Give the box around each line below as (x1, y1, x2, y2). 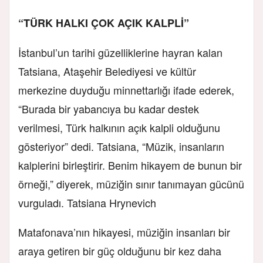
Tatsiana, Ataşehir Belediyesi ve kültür (18, 63, 196, 79)
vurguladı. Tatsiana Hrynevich (18, 194, 156, 210)
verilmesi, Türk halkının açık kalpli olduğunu (18, 119, 220, 135)
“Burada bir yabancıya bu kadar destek (18, 100, 199, 116)
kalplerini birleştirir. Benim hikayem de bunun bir (18, 157, 242, 173)
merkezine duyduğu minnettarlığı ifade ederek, (18, 82, 234, 97)
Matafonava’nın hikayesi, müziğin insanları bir (18, 224, 230, 240)
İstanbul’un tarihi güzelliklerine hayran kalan (18, 44, 222, 60)
